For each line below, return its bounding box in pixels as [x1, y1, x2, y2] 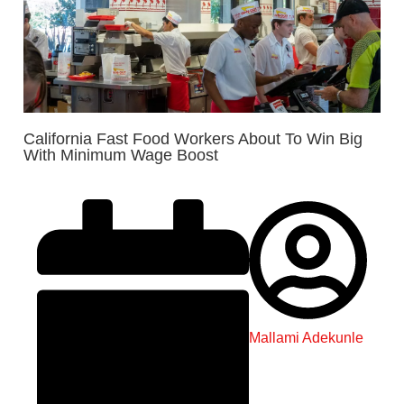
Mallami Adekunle [249, 330, 363, 346]
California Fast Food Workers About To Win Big [23, 129, 363, 148]
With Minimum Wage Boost [23, 145, 218, 164]
